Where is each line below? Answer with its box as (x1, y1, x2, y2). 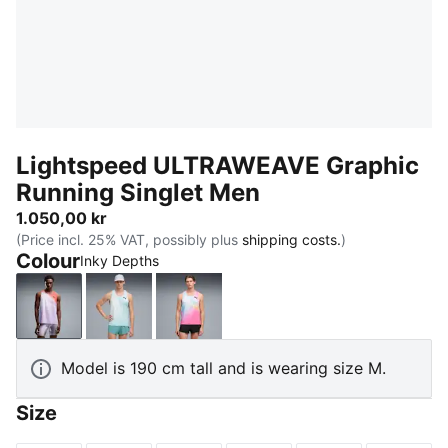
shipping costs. (242, 231, 341, 248)
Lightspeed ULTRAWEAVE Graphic (16, 151, 419, 180)
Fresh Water (117, 306, 208, 327)
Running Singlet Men (16, 178, 260, 207)
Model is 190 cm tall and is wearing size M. (61, 358, 386, 378)
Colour (16, 249, 80, 273)
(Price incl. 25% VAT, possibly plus (16, 231, 242, 248)
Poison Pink (187, 306, 276, 327)
